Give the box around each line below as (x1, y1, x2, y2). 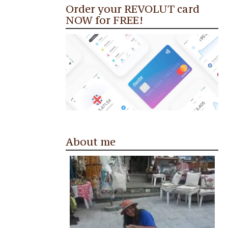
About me (66, 134, 116, 149)
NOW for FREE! (66, 13, 143, 27)
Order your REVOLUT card (66, 2, 199, 16)
